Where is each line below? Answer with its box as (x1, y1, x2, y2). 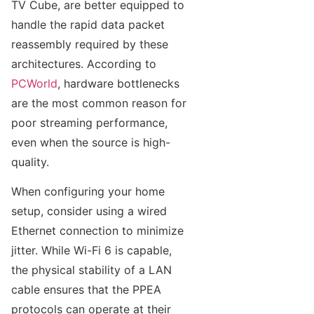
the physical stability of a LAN (11, 262, 172, 277)
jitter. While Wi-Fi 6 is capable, (11, 243, 172, 257)
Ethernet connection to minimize (11, 223, 184, 238)
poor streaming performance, (11, 115, 168, 130)
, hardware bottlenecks (57, 76, 179, 90)
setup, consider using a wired (11, 203, 167, 218)
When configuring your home (11, 184, 165, 198)
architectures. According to (11, 56, 156, 71)
